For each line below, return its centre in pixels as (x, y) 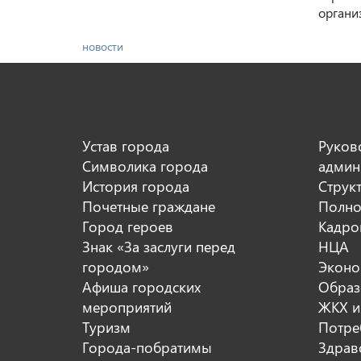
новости (103, 46)
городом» (116, 266)
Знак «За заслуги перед (159, 246)
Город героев (128, 226)
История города (136, 185)
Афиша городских (141, 286)
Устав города (126, 145)
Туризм (106, 326)
